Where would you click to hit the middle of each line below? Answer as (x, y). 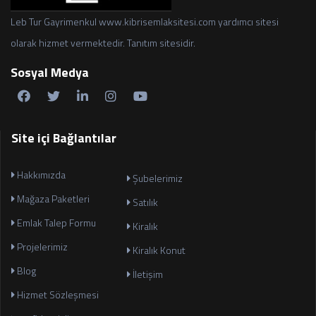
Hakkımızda (40, 175)
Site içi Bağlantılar (64, 138)
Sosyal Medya (50, 72)
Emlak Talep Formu (55, 223)
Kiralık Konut (158, 250)
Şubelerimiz (157, 178)
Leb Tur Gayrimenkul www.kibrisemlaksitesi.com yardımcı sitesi (145, 22)
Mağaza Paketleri (52, 199)
